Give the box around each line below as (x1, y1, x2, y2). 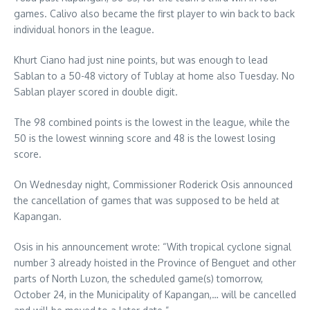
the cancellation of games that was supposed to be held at (14, 194, 280, 207)
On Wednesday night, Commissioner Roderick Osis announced (14, 179, 293, 191)
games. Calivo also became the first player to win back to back (14, 8, 295, 20)
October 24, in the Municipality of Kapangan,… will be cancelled (14, 289, 296, 301)
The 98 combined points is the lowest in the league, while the (14, 116, 290, 129)
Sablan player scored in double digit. (14, 86, 178, 98)
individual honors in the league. (14, 24, 154, 36)
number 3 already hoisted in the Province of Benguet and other (14, 257, 296, 269)
